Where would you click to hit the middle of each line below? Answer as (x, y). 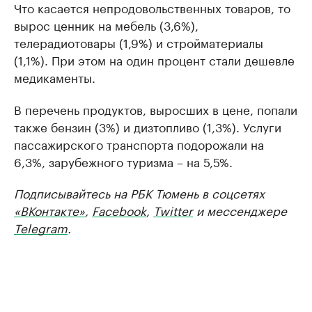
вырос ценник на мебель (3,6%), (106, 24)
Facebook (119, 210)
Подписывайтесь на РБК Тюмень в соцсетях (139, 192)
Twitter (173, 210)
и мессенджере (240, 210)
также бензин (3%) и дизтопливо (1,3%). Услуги (148, 126)
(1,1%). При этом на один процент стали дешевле (154, 59)
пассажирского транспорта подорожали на (139, 143)
